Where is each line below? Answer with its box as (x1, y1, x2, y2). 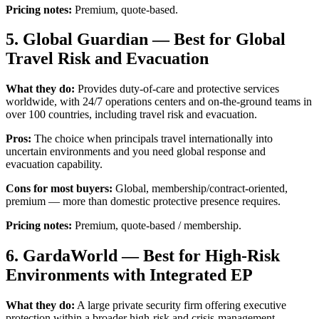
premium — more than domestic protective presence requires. (6, 195, 281, 208)
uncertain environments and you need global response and (6, 145, 266, 158)
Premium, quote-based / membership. (72, 219, 241, 232)
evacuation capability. (6, 158, 103, 171)
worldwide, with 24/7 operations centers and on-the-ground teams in (6, 95, 312, 108)
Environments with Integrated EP (6, 266, 253, 285)
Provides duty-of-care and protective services (75, 83, 279, 95)
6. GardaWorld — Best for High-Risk (6, 246, 280, 266)
